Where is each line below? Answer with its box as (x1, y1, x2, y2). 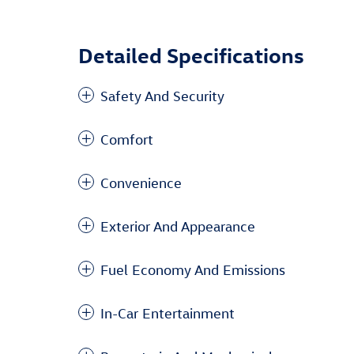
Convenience (100, 174, 182, 191)
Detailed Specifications (78, 40, 304, 68)
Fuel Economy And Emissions (100, 261, 285, 278)
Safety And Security (100, 87, 224, 104)
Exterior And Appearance (100, 217, 255, 235)
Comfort (100, 130, 153, 148)
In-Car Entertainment (100, 304, 235, 322)
